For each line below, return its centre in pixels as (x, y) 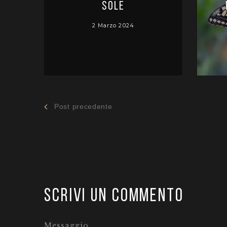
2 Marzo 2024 (113, 26)
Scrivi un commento (114, 197)
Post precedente (83, 107)
